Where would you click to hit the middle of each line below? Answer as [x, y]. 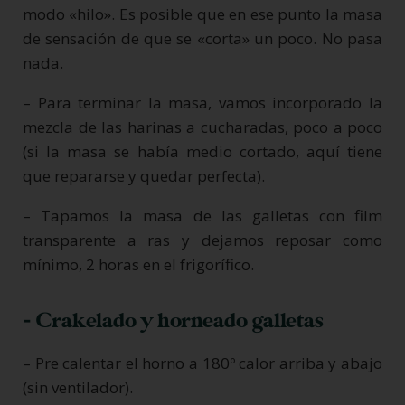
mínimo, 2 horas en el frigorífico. [138, 264]
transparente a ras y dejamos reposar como [202, 240]
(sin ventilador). [78, 387]
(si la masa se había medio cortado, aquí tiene [202, 151]
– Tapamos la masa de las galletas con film [202, 215]
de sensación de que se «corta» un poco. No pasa [202, 38]
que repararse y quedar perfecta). [144, 175]
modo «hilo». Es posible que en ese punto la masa [202, 14]
